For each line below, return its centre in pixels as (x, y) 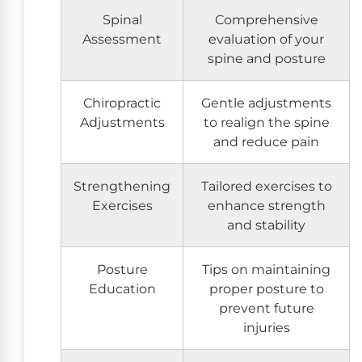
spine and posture (266, 58)
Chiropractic (122, 102)
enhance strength (266, 205)
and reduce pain (266, 141)
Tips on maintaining (266, 269)
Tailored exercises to (266, 185)
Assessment (122, 38)
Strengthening (122, 185)
